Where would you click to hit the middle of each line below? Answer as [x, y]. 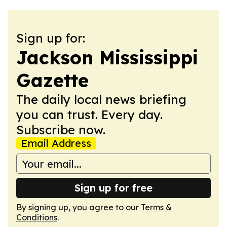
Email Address [56, 143]
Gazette [52, 80]
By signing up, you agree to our [79, 207]
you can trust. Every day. [89, 115]
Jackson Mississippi [107, 58]
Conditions [37, 217]
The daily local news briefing [101, 99]
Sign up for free [113, 188]
